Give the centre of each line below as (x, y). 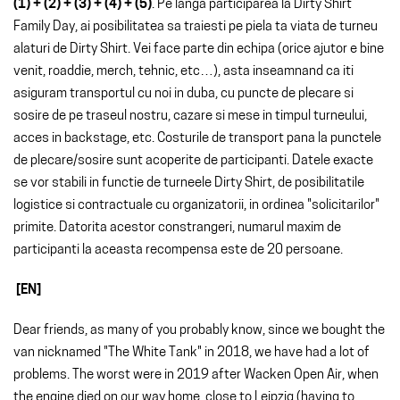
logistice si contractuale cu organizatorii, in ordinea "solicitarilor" (196, 205)
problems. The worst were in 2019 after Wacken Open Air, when (196, 375)
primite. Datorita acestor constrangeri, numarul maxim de (177, 228)
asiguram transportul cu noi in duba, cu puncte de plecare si (183, 94)
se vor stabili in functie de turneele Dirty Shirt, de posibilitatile (189, 183)
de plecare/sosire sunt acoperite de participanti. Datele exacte (193, 161)
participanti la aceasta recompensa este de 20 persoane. (178, 250)
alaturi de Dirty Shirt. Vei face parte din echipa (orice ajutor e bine (199, 49)
